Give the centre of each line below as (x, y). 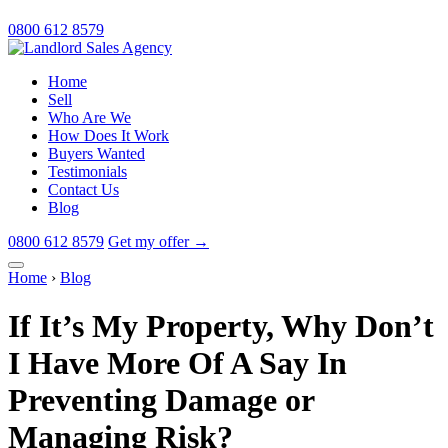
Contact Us (83, 189)
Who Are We (89, 117)
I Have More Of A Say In (177, 363)
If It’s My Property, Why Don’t (221, 326)
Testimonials (87, 171)
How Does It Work (108, 135)
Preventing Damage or (161, 400)
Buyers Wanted (96, 153)
